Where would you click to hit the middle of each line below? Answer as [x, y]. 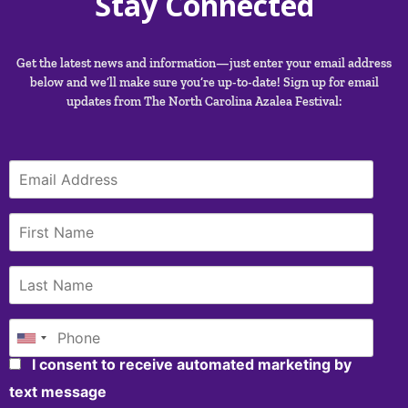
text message [58, 392]
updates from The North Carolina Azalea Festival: [204, 101]
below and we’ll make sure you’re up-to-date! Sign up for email [204, 82]
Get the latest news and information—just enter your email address [204, 63]
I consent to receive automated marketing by [190, 364]
